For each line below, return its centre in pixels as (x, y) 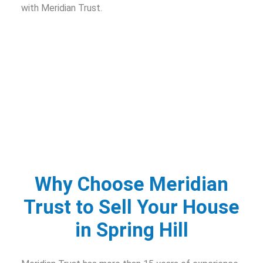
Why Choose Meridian (131, 184)
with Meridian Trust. (62, 8)
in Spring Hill (131, 230)
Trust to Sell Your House (131, 207)
